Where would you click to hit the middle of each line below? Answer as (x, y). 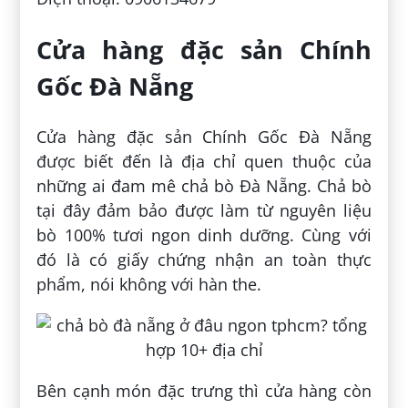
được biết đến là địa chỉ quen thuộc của (204, 162)
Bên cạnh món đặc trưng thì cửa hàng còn (204, 391)
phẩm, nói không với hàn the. (149, 285)
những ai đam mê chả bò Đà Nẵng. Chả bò (204, 186)
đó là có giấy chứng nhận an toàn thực (204, 260)
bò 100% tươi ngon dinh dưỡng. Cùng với (204, 235)
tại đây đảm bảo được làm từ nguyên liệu (204, 211)
